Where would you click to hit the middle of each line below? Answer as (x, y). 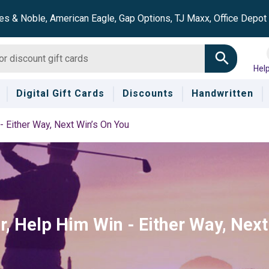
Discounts (148, 93)
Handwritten (222, 93)
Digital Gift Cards (60, 93)
